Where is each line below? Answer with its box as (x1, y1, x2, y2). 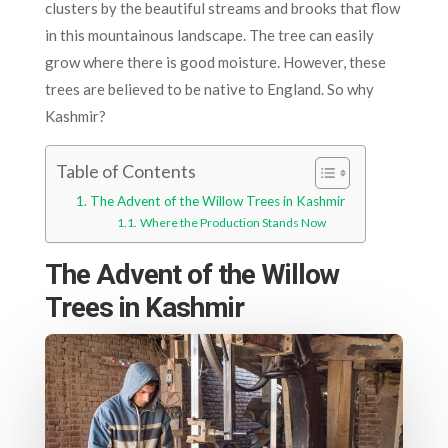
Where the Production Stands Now (139, 214, 326, 230)
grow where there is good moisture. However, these (44, 52, 386, 71)
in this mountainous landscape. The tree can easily (44, 25, 374, 44)
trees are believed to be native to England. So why (44, 79, 374, 98)
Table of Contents (55, 160, 196, 183)
